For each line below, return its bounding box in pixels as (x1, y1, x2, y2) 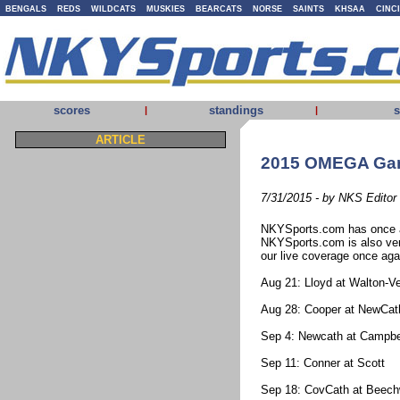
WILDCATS (91, 4, 136, 13)
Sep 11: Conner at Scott (260, 356, 385, 370)
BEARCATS (196, 4, 242, 13)
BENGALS (5, 4, 46, 13)
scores (54, 104, 90, 117)
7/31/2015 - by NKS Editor (260, 191, 396, 204)
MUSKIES (146, 4, 185, 13)
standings (208, 104, 263, 117)
